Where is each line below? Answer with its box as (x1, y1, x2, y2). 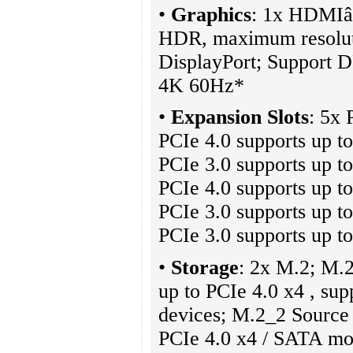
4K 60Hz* (158, 73, 244, 97)
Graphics (171, 2, 251, 26)
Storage (171, 255, 239, 279)
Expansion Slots (171, 106, 309, 129)
